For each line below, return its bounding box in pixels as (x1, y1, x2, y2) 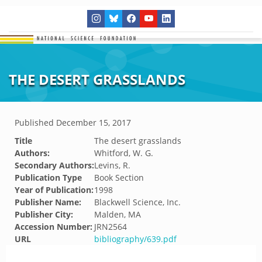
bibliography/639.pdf (94, 233, 177, 244)
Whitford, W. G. (94, 147, 153, 158)
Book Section (94, 172, 144, 183)
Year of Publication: (15, 184, 94, 195)
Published (15, 117, 56, 128)
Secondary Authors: (15, 160, 94, 171)
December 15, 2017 (56, 117, 131, 128)
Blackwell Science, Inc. (94, 196, 181, 208)
